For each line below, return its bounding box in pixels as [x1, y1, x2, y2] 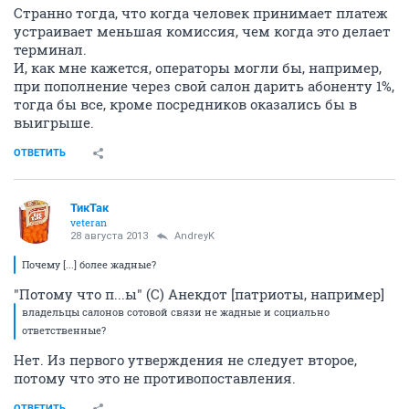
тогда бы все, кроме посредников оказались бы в [14, 95, 357, 113]
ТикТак [70, 201, 109, 215]
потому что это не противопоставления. [14, 369, 296, 387]
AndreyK [174, 230, 215, 242]
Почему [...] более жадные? [22, 257, 156, 271]
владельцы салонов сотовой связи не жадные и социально [22, 305, 330, 319]
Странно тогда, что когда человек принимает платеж [14, 4, 388, 22]
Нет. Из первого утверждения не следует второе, [14, 351, 357, 369]
